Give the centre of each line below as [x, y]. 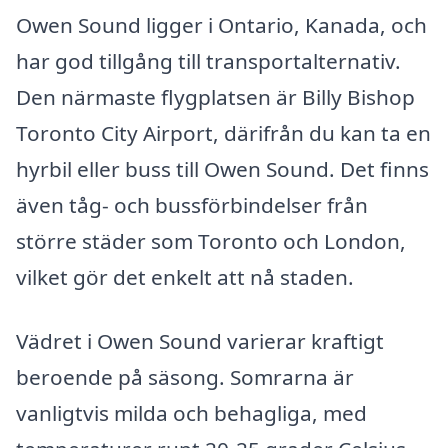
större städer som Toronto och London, [211, 240]
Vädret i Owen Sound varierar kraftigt [200, 340]
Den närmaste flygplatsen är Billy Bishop [215, 96]
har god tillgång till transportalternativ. [208, 60]
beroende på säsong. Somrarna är [185, 376]
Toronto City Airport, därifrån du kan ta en [223, 132]
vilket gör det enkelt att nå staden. [185, 276]
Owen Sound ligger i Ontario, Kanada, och [221, 24]
